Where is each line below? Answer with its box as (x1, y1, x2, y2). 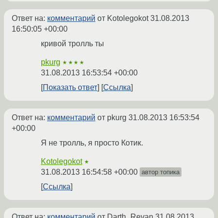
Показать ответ (43, 83, 97, 92)
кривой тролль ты (41, 39, 104, 48)
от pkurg (95, 113, 128, 122)
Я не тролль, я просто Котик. (41, 139, 143, 147)
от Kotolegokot (95, 14, 150, 23)
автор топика (142, 168, 180, 176)
